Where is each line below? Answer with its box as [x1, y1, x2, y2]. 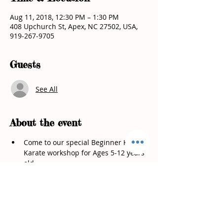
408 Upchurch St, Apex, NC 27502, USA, [10, 22, 138, 31]
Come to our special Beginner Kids [24, 138, 140, 147]
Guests [10, 58, 40, 71]
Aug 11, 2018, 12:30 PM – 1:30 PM [10, 12, 119, 22]
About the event [10, 116, 81, 129]
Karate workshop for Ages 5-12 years [24, 148, 147, 157]
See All [36, 84, 58, 94]
